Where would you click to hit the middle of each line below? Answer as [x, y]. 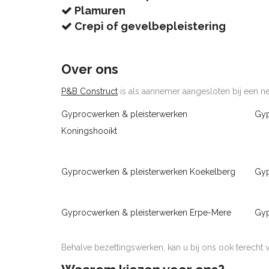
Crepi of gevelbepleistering [149, 26]
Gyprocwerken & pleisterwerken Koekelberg [148, 171]
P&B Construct [89, 91]
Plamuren [99, 10]
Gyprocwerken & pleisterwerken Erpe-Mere [146, 212]
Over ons [90, 69]
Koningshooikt [89, 131]
